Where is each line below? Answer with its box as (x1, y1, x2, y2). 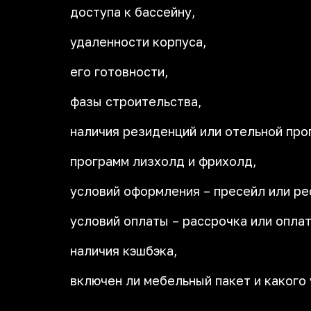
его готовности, (70, 64, 168, 79)
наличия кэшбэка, (70, 243, 177, 258)
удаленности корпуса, (70, 34, 206, 49)
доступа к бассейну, (70, 4, 195, 19)
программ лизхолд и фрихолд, (70, 153, 256, 169)
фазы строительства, (70, 94, 201, 109)
